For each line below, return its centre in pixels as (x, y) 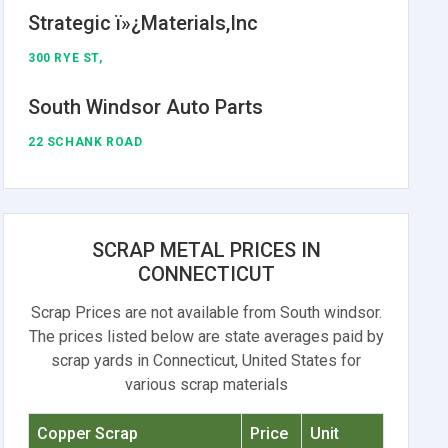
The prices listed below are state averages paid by (206, 336)
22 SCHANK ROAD (85, 141)
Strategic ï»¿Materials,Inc (143, 22)
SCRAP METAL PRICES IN (206, 249)
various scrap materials (206, 384)
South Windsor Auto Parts (146, 106)
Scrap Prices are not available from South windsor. (206, 312)
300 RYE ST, (65, 57)
